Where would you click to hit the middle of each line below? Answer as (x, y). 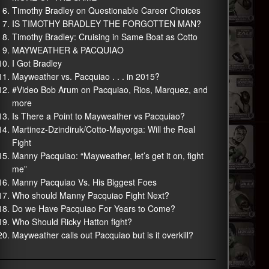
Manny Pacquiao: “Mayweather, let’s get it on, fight (107, 156)
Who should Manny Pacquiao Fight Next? (90, 195)
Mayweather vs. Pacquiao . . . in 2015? (86, 76)
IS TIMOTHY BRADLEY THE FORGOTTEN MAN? (106, 23)
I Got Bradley (37, 63)
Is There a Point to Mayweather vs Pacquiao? (98, 116)
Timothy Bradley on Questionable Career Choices (106, 10)
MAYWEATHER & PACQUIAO (68, 50)
